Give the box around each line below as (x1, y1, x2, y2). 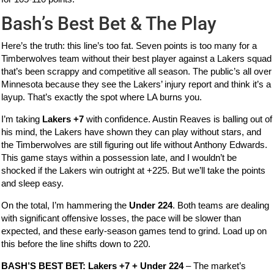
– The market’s (183, 260, 246, 271)
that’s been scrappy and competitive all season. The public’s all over (1, 65, 272, 76)
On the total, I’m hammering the (1, 199, 130, 210)
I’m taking (1, 113, 43, 124)
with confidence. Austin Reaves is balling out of (84, 113, 273, 124)
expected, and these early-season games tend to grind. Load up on (1, 225, 267, 236)
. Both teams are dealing (172, 199, 270, 210)
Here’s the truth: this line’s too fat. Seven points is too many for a (1, 40, 257, 51)
